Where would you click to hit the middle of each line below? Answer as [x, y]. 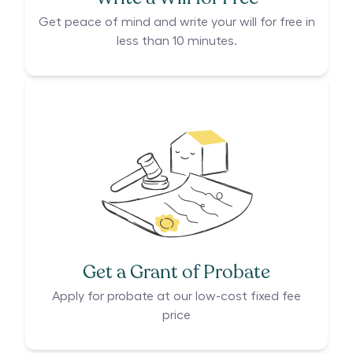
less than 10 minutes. [176, 41]
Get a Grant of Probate [176, 272]
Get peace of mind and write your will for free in [176, 22]
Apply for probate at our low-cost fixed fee [176, 296]
